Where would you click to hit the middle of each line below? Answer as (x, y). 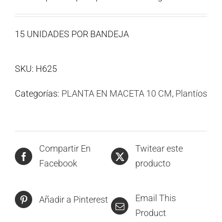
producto (153, 164)
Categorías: (38, 94)
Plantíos (191, 94)
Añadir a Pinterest (74, 199)
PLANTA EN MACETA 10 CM (117, 94)
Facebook (58, 164)
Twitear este (159, 149)
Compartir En (65, 149)
